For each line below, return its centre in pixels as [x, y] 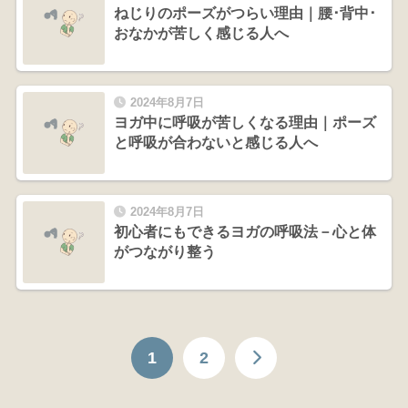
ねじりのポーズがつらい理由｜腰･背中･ [245, 13]
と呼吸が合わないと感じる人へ [215, 142]
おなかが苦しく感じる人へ [201, 33]
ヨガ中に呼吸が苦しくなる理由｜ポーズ [245, 122]
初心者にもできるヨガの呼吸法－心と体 [245, 231]
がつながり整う [164, 251]
